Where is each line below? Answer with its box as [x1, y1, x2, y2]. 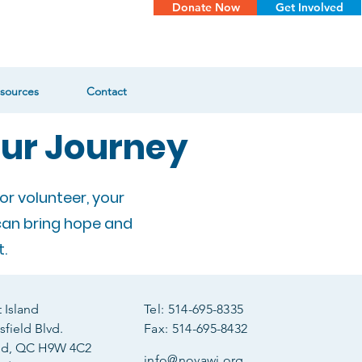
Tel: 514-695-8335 [144, 301, 244, 317]
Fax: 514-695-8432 [144, 321, 248, 336]
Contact [86, 84, 127, 99]
